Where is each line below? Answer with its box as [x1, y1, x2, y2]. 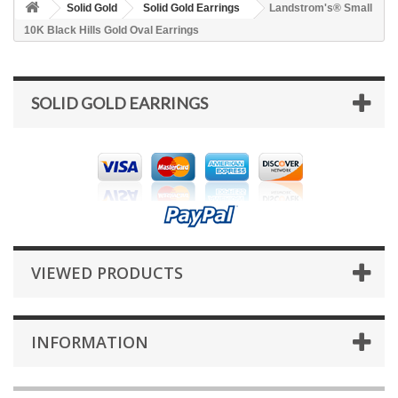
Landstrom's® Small [269, 2, 372, 14]
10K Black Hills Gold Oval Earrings [24, 24, 199, 36]
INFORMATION [31, 331, 148, 353]
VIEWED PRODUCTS [31, 262, 183, 283]
